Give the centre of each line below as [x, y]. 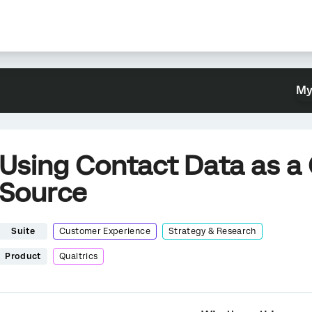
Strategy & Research [212, 231]
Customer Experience [105, 231]
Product [23, 256]
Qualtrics [79, 256]
